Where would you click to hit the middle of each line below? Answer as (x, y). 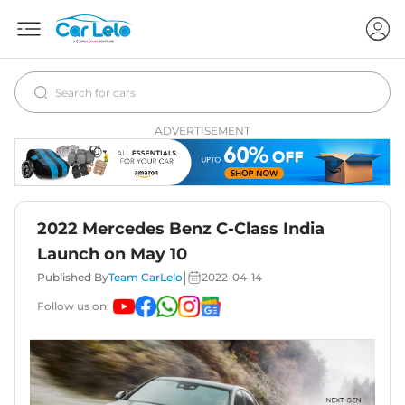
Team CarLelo (146, 278)
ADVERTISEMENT (202, 131)
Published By (73, 278)
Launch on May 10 (112, 254)
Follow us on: (73, 306)
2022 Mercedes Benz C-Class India (181, 229)
